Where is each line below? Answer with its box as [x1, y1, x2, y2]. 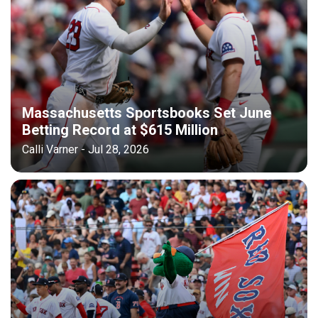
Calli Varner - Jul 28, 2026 [22, 142, 149, 156]
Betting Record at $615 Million [22, 121, 218, 138]
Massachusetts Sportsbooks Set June [22, 104, 271, 121]
